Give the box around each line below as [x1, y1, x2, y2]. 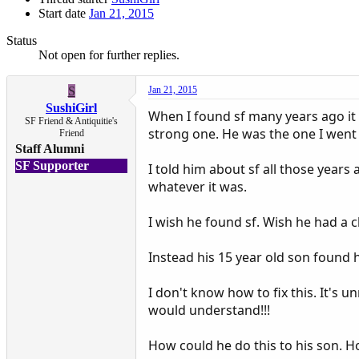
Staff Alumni [15, 141, 84, 155]
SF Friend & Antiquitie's [25, 115, 118, 127]
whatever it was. [148, 177, 247, 196]
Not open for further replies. [38, 47, 179, 62]
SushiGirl [46, 100, 97, 115]
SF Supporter [15, 158, 89, 172]
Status [6, 33, 37, 47]
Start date [38, 6, 86, 20]
